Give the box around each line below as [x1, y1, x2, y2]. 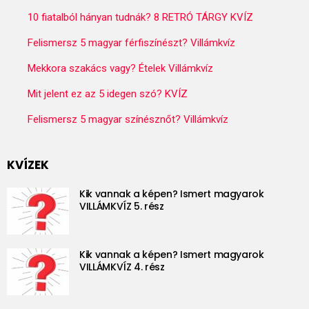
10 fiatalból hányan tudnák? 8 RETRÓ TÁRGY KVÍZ [28, 11, 253, 24]
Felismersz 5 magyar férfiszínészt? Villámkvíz [28, 37, 235, 50]
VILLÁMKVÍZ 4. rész [79, 259, 165, 274]
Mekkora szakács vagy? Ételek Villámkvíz [28, 62, 213, 75]
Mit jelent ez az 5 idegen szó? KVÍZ [28, 88, 188, 101]
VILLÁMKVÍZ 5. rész [79, 199, 164, 213]
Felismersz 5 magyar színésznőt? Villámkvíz [28, 113, 228, 126]
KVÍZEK [7, 157, 49, 174]
